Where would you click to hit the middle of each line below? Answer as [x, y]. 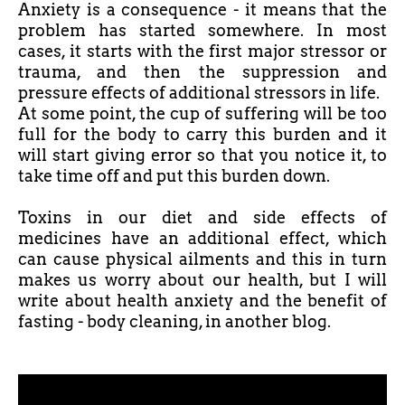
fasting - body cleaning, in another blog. [174, 321]
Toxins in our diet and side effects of [202, 217]
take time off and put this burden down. [174, 176]
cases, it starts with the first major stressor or [202, 51]
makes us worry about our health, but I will [202, 280]
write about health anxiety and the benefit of [202, 301]
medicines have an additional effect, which [202, 238]
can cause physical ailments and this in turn [202, 259]
